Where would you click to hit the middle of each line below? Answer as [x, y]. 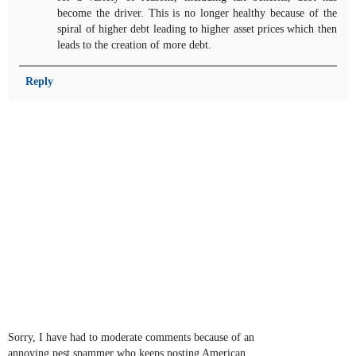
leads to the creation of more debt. [135, 45]
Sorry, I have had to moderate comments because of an [131, 337]
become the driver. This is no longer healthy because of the [197, 13]
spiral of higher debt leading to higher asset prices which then [197, 29]
